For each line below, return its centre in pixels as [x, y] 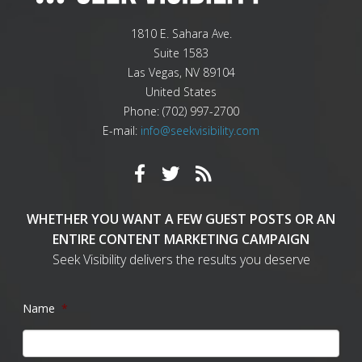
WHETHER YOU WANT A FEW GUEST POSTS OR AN [181, 219]
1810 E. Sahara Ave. [181, 34]
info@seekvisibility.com [200, 131]
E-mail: [122, 131]
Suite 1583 [181, 53]
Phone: [143, 112]
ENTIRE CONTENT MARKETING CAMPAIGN [181, 240]
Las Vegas [153, 73]
